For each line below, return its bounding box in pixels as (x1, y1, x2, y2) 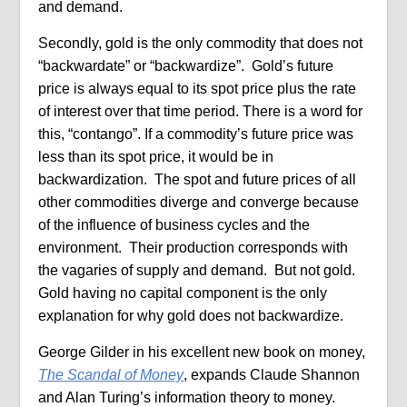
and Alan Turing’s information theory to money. (38, 390, 340, 405)
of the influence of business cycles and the (38, 217, 311, 233)
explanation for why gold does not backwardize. (38, 308, 344, 323)
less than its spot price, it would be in (38, 149, 274, 164)
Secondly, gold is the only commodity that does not (38, 35, 363, 51)
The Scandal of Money (38, 367, 184, 382)
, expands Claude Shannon (184, 367, 361, 382)
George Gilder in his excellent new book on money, (38, 344, 366, 360)
